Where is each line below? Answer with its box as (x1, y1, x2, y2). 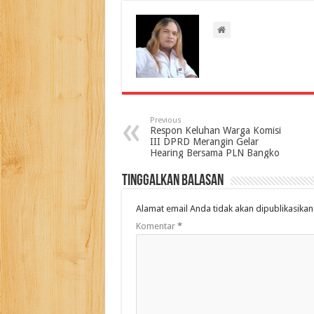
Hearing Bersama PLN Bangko (149, 147, 280, 159)
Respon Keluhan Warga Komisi (149, 125, 281, 137)
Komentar (135, 221, 177, 232)
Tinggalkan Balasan (121, 173, 224, 190)
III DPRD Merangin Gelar (149, 136, 259, 148)
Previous (149, 116, 182, 125)
